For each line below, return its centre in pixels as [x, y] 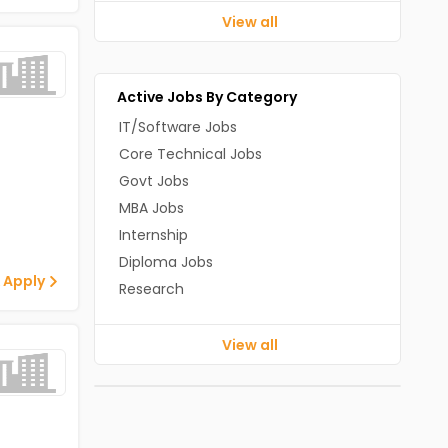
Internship [153, 235]
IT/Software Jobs [177, 127]
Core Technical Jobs [190, 154]
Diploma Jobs [165, 262]
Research [151, 289]
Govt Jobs [153, 181]
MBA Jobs [151, 208]
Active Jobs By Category [206, 97]
